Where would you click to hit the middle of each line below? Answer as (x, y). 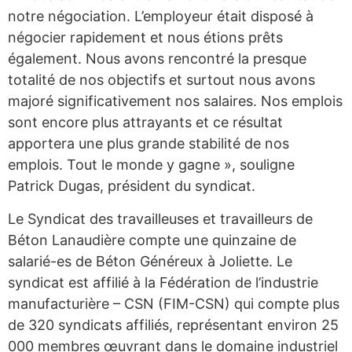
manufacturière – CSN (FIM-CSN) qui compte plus (174, 303)
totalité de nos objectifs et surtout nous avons (161, 80)
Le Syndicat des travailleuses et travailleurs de (160, 218)
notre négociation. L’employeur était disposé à (161, 16)
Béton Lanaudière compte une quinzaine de (152, 240)
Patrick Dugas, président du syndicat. (132, 186)
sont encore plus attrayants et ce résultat (145, 123)
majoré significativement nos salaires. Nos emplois (175, 101)
